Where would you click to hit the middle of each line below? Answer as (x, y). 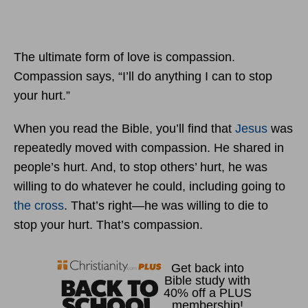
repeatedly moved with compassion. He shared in (149, 147)
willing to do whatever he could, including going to (150, 186)
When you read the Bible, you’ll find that (124, 128)
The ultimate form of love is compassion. (124, 57)
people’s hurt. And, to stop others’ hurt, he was (141, 167)
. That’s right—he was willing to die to (166, 205)
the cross (39, 205)
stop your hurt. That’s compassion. (108, 224)
